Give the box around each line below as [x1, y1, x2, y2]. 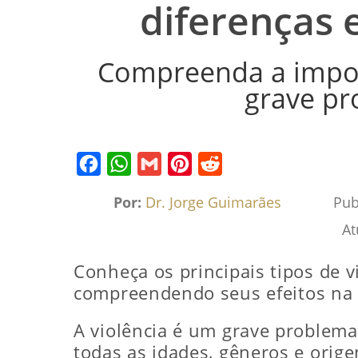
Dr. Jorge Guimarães [145, 192, 281, 212]
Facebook [77, 178, 134, 197]
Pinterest [168, 178, 223, 197]
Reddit [198, 178, 237, 197]
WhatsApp [107, 178, 169, 197]
